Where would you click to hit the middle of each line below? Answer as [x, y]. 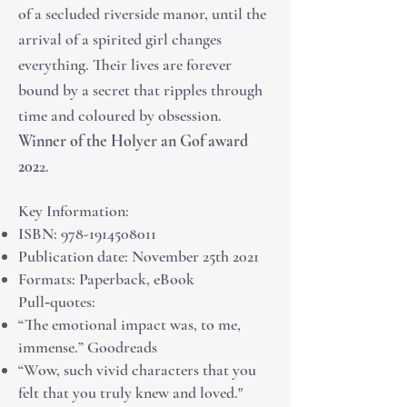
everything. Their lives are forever [125, 65]
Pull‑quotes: [57, 302]
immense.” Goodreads [89, 347]
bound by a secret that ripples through [140, 90]
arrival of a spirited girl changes [120, 39]
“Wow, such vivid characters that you [137, 370]
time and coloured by [88, 115]
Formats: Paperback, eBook [106, 279]
